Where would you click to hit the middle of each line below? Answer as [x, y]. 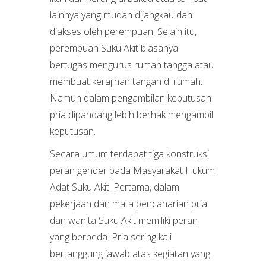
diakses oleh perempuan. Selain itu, [123, 31]
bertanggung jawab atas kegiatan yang [130, 254]
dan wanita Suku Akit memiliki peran [124, 220]
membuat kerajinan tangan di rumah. [126, 81]
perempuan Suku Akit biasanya [114, 48]
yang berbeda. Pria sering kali [111, 237]
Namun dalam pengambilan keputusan [131, 98]
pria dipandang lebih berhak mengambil [132, 115]
